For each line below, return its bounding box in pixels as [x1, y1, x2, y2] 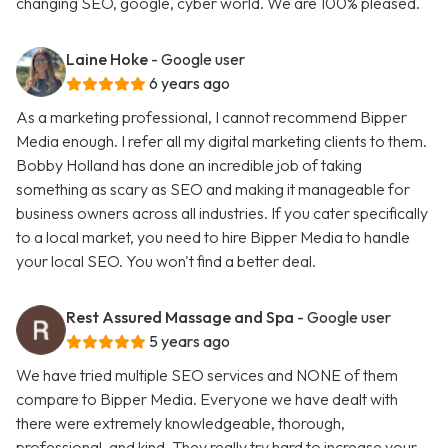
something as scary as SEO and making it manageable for [16, 179, 410, 200]
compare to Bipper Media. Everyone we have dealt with [16, 389, 398, 410]
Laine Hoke [66, 49, 148, 70]
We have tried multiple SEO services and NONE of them [16, 365, 398, 386]
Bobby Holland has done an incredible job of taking [16, 155, 362, 176]
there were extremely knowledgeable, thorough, [16, 413, 345, 434]
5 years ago [149, 331, 230, 352]
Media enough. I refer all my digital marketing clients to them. [16, 131, 427, 152]
